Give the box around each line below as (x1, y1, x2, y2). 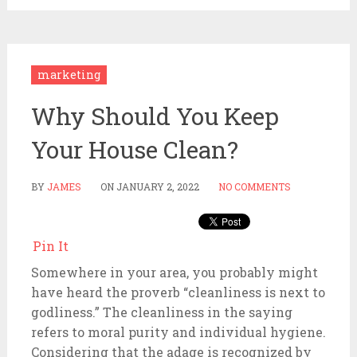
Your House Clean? (30, 134, 238, 165)
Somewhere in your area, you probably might (30, 264, 318, 280)
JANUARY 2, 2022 (116, 180, 199, 193)
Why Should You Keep (30, 100, 279, 131)
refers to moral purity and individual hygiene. (30, 324, 326, 340)
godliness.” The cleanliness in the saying (30, 304, 292, 320)
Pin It (32, 237, 69, 254)
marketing (37, 67, 100, 82)
